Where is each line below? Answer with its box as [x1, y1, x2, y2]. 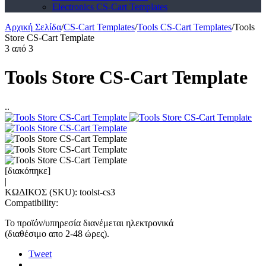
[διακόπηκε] [5, 165, 50, 176]
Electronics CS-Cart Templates [52, 2, 167, 12]
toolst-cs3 [80, 186, 115, 197]
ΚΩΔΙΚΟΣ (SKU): [5, 186, 77, 197]
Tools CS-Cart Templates [137, 22, 232, 32]
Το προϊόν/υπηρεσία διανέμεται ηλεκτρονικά [5, 217, 173, 228]
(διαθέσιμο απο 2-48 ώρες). [5, 228, 109, 239]
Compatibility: [5, 197, 58, 208]
